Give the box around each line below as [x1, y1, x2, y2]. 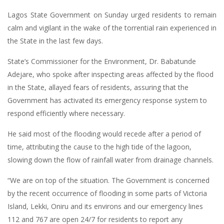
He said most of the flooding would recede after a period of [7, 129, 201, 138]
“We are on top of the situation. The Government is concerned [7, 175, 209, 185]
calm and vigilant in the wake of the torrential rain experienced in [7, 23, 216, 32]
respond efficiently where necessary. [7, 108, 125, 118]
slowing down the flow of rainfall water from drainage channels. [7, 155, 213, 164]
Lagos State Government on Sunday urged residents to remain [7, 10, 216, 19]
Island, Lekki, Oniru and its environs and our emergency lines [7, 201, 203, 211]
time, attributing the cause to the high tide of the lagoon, [7, 142, 191, 151]
